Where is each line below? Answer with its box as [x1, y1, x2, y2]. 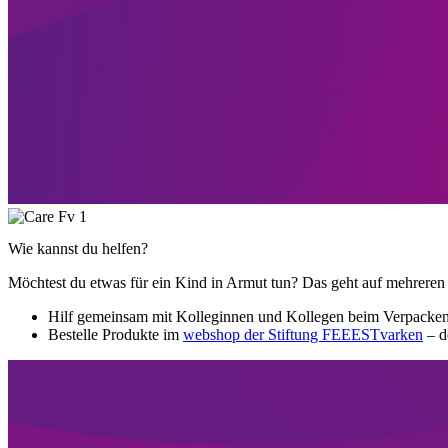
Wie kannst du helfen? [8, 239, 148, 257]
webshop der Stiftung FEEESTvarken [183, 325, 423, 343]
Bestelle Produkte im [48, 325, 183, 343]
